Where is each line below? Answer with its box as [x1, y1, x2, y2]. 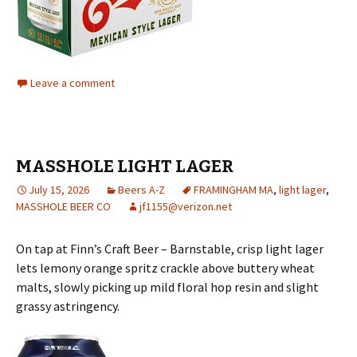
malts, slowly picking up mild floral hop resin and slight [16, 278, 319, 295]
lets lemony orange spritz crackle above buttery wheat [16, 259, 315, 276]
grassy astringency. [16, 297, 120, 314]
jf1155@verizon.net [139, 198, 232, 214]
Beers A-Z [118, 182, 165, 197]
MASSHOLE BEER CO [16, 198, 111, 214]
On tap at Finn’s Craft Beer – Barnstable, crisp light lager [16, 240, 324, 257]
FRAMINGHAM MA [194, 182, 273, 197]
